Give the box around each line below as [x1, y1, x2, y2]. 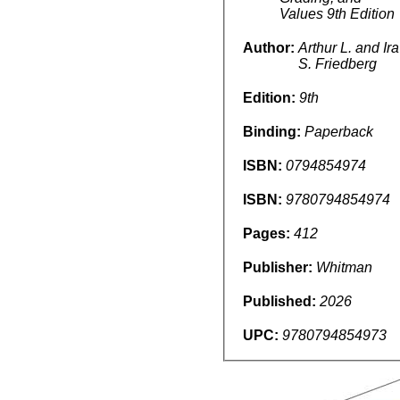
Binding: [243, 123, 304, 139]
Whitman [316, 259, 372, 275]
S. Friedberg [298, 55, 377, 71]
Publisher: [243, 259, 316, 275]
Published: [243, 293, 320, 309]
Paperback [304, 123, 373, 139]
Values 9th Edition [279, 5, 395, 21]
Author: [243, 39, 298, 55]
